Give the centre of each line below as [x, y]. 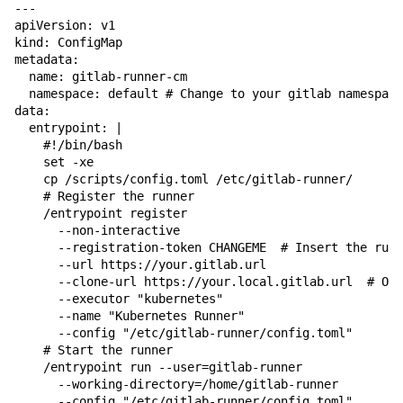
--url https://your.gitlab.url [144, 264]
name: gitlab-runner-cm [101, 76]
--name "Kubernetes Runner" [133, 316]
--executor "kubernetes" [122, 299]
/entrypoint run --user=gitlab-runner [162, 367]
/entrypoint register [104, 213]
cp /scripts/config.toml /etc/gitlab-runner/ [184, 179]
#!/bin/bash [68, 145]
